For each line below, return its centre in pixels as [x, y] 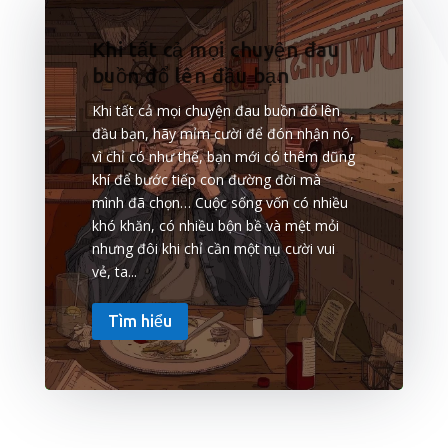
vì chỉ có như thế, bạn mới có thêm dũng [223, 157]
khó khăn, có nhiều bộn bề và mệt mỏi [215, 226]
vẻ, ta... [114, 272]
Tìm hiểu [139, 321]
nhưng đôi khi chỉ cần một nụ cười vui [213, 249]
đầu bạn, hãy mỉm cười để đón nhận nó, [222, 134]
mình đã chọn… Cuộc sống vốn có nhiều [219, 203]
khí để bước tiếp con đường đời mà [206, 180]
